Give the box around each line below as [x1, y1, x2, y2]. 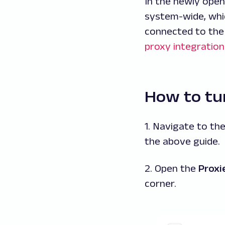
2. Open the [145, 162, 198, 174]
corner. [145, 177, 176, 189]
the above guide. [145, 135, 220, 147]
